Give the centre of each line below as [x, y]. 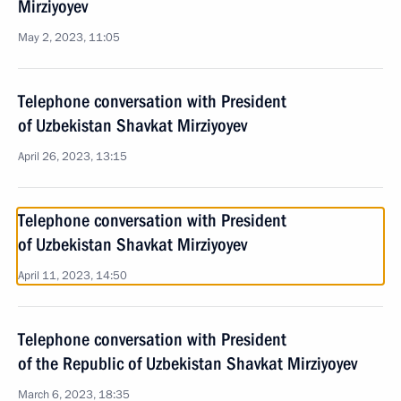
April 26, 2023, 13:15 [73, 157]
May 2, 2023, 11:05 [69, 38]
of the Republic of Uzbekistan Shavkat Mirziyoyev [188, 363]
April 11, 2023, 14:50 [73, 276]
